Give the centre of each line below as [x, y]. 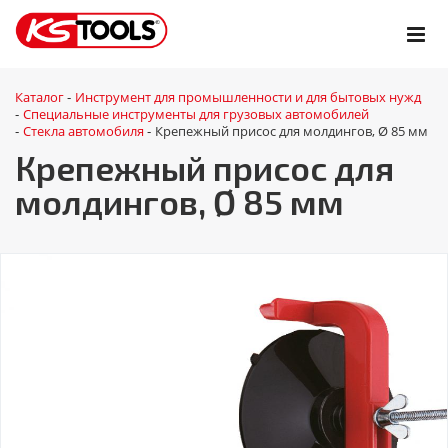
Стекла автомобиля [83, 131]
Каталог [39, 97]
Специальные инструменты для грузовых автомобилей [196, 114]
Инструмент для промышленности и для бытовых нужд [248, 97]
